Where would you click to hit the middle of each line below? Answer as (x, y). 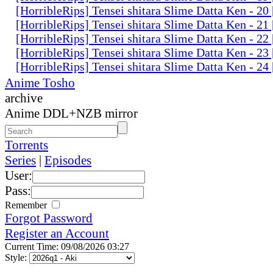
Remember (27, 205)
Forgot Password (49, 218)
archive (24, 98)
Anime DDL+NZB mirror (71, 113)
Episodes (68, 160)
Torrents (27, 145)
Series (20, 160)
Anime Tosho (40, 83)
